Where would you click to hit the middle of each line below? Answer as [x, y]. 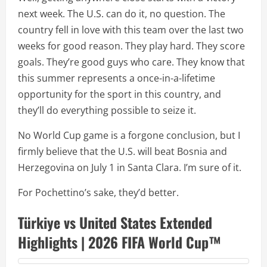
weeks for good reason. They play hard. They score [131, 46]
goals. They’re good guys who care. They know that [131, 62]
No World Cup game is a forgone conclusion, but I [129, 136]
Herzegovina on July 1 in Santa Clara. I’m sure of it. [130, 168]
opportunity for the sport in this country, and [119, 94]
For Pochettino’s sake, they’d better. [98, 193]
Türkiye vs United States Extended [115, 223]
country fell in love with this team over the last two [131, 30]
